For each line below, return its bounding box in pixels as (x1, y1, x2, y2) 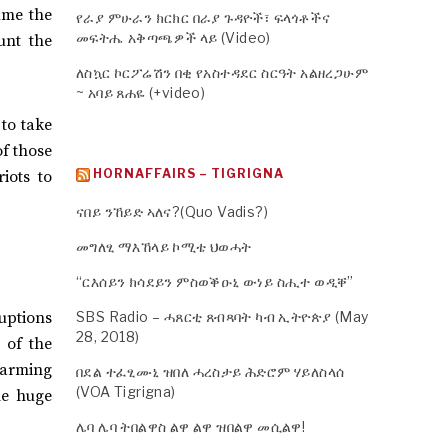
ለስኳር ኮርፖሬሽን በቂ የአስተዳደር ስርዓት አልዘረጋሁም (76, 64, 368, 81)
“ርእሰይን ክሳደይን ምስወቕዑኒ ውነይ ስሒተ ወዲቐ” (76, 273, 354, 290)
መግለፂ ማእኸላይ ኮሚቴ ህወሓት (76, 238, 252, 255)
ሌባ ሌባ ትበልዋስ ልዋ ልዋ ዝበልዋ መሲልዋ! (76, 418, 306, 435)
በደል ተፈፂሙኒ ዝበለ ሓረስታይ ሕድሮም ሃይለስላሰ (76, 363, 345, 380)
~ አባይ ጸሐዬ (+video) (76, 84, 206, 101)
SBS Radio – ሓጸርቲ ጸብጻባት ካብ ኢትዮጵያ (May (76, 308, 369, 325)
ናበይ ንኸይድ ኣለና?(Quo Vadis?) (76, 203, 268, 220)
